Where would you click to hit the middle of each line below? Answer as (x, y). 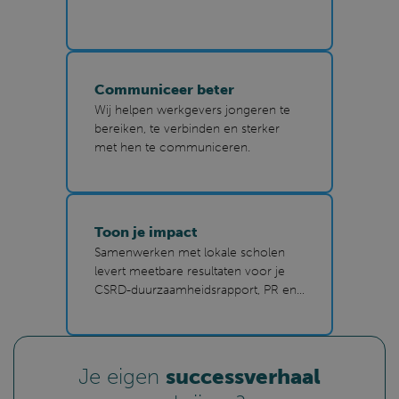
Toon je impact (146, 232)
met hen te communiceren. (172, 147)
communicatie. (137, 308)
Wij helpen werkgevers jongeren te (192, 110)
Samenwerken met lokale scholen (190, 252)
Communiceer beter (164, 89)
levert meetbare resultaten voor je (190, 271)
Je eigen (122, 376)
